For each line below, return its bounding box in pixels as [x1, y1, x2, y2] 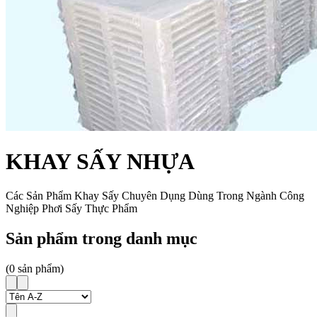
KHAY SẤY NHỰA [6, 148, 195, 174]
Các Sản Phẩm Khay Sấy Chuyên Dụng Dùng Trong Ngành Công [6, 190, 304, 202]
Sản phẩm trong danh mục [6, 229, 197, 248]
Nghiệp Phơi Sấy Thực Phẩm [6, 202, 137, 215]
